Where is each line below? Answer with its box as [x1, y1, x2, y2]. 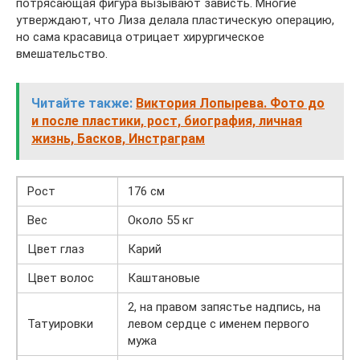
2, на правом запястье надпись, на [128, 300, 321, 314]
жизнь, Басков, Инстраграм [31, 131, 205, 146]
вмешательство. [16, 47, 108, 61]
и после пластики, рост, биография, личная [31, 113, 302, 129]
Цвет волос [27, 271, 94, 285]
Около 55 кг [128, 213, 194, 227]
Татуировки [27, 317, 93, 331]
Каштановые [128, 271, 200, 285]
